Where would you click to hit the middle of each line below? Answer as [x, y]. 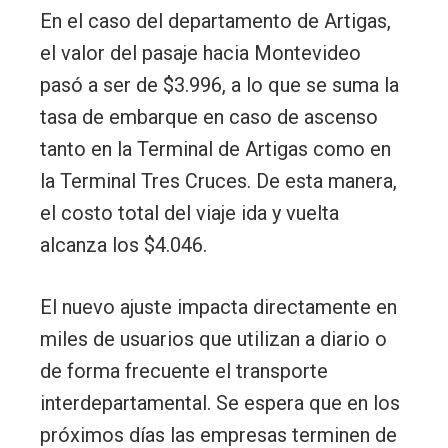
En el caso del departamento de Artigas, [215, 21]
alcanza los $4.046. [123, 245]
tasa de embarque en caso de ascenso [209, 117]
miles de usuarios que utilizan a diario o [213, 339]
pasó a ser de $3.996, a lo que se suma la [219, 85]
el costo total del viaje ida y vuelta [189, 213]
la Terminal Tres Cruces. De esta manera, [218, 181]
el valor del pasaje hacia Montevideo [200, 53]
